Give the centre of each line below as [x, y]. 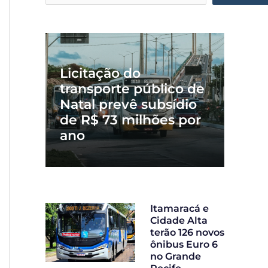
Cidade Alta [179, 221]
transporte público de [132, 89]
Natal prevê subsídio [128, 105]
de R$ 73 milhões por [130, 120]
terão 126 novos [187, 233]
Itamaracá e [179, 209]
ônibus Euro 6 [184, 245]
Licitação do [100, 74]
